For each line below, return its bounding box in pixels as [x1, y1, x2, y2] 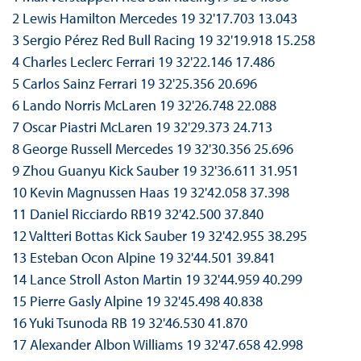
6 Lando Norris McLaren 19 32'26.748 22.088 [11, 96, 276, 115]
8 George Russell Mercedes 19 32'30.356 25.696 [11, 139, 293, 159]
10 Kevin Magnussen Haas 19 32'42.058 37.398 [11, 183, 289, 202]
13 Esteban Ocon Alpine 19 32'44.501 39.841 [11, 248, 276, 268]
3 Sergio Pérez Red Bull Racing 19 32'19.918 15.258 [11, 31, 315, 50]
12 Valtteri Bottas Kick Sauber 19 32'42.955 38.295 [11, 226, 307, 246]
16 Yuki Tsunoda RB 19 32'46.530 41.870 [11, 313, 247, 333]
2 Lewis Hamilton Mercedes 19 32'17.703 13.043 [11, 9, 297, 28]
